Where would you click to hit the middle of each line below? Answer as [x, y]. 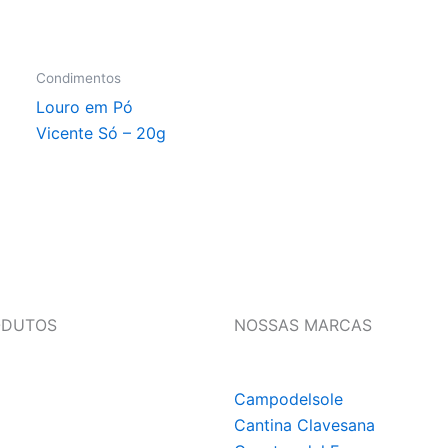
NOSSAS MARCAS [303, 325]
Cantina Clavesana [304, 425]
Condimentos [79, 78]
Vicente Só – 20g [101, 132]
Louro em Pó [85, 106]
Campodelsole [288, 399]
